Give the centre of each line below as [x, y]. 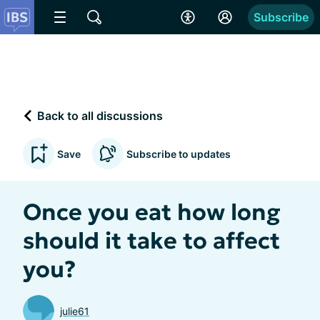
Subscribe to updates [179, 154]
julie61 [75, 311]
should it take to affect [151, 241]
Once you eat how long [151, 212]
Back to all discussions [99, 115]
